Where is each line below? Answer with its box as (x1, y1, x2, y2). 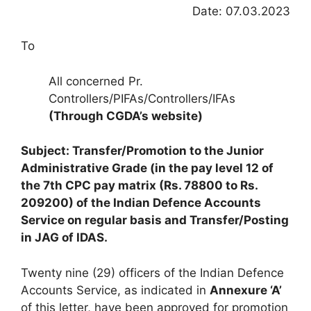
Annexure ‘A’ (210, 283, 282, 297)
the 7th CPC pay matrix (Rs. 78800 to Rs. (21, 178, 258, 192)
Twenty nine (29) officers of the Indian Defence (21, 265, 284, 280)
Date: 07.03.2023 (192, 3, 290, 18)
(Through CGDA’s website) (49, 108, 203, 123)
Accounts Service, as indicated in (21, 283, 210, 297)
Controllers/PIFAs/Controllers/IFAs (49, 91, 235, 106)
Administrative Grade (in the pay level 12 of (21, 161, 274, 175)
